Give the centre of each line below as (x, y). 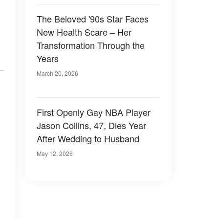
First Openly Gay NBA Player (94, 112)
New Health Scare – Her (84, 32)
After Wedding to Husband (88, 138)
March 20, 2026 (57, 73)
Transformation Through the (91, 45)
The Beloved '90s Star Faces (93, 19)
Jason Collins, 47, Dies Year (91, 125)
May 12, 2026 (55, 153)
